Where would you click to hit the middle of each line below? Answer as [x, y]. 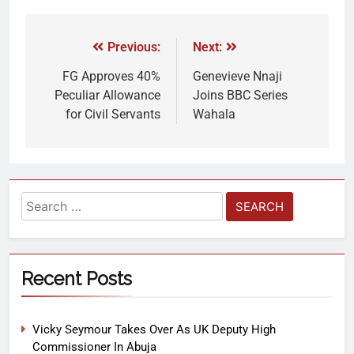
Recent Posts [77, 278]
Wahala [214, 114]
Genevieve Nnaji [237, 76]
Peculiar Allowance [107, 95]
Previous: [134, 47]
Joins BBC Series [240, 95]
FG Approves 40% [111, 76]
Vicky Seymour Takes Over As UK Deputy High [154, 329]
